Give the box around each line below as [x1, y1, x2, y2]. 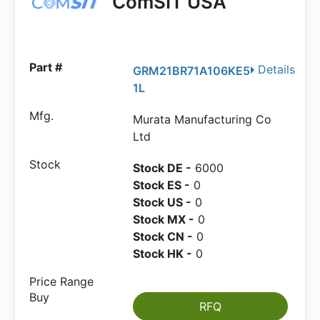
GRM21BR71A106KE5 [133, 64, 251, 78]
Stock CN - [133, 229, 194, 244]
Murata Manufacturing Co [133, 112, 272, 126]
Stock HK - [133, 246, 193, 261]
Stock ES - [133, 178, 191, 192]
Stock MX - [133, 212, 195, 226]
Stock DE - [133, 161, 192, 175]
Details [258, 62, 295, 76]
